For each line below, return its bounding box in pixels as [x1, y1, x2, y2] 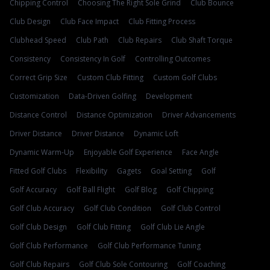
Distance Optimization [77, 110, 152, 120]
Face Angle [182, 147, 219, 157]
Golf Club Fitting [77, 222, 131, 232]
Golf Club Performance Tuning [98, 240, 201, 251]
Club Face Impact [60, 16, 119, 27]
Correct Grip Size [10, 72, 67, 83]
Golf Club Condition [84, 203, 151, 213]
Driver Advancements [162, 110, 236, 120]
